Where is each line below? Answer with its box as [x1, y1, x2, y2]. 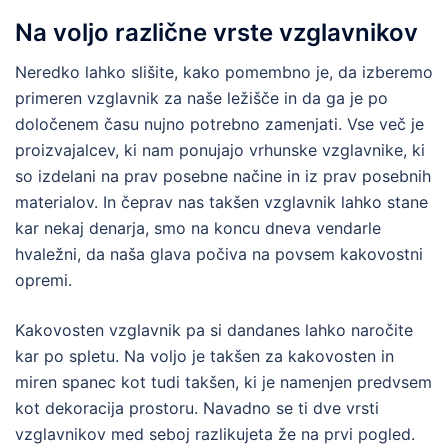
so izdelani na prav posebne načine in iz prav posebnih [15, 165, 431, 186]
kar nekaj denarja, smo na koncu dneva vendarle [15, 217, 381, 238]
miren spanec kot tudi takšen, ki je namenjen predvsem [15, 371, 432, 392]
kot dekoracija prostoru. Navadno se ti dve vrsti [15, 397, 379, 418]
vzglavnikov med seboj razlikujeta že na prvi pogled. [15, 423, 415, 444]
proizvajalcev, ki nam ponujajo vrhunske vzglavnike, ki [15, 139, 425, 160]
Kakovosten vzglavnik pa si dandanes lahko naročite [15, 319, 413, 340]
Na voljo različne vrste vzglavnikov [15, 17, 418, 47]
